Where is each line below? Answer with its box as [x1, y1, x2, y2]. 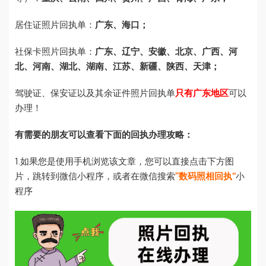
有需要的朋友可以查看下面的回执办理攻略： [15, 131, 193, 140]
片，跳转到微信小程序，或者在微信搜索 [15, 172, 175, 182]
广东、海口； [95, 21, 148, 30]
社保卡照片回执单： [15, 47, 95, 57]
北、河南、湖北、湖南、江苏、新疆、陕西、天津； [15, 62, 220, 72]
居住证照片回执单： [15, 21, 95, 30]
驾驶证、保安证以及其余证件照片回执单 [15, 89, 175, 99]
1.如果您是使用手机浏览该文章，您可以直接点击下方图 [15, 157, 234, 167]
